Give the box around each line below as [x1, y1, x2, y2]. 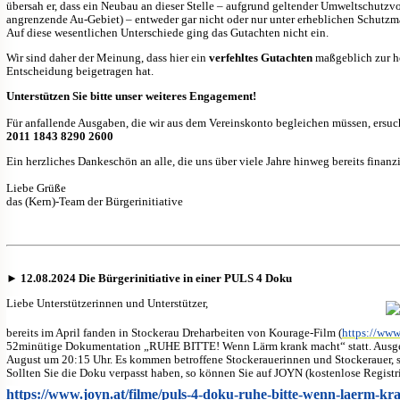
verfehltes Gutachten [209, 50, 312, 64]
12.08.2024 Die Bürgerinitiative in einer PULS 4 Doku [21, 271, 292, 285]
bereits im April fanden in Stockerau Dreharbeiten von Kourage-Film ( [6, 325, 342, 339]
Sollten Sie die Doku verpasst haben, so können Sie [6, 365, 256, 379]
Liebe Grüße [6, 180, 66, 195]
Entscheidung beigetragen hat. [6, 63, 154, 78]
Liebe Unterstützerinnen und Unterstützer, [6, 296, 208, 310]
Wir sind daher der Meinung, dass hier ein [6, 50, 209, 64]
